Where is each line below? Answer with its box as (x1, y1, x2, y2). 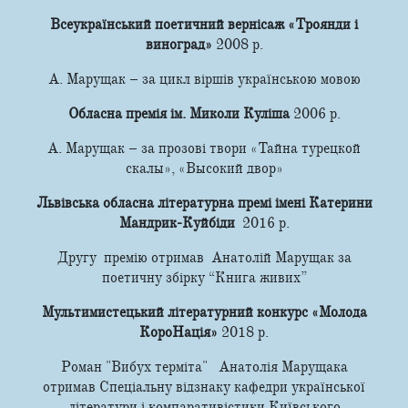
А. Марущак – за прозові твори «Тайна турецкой (47, 138, 361, 158)
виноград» (145, 35, 216, 54)
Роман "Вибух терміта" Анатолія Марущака (60, 357, 348, 376)
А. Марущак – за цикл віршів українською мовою (47, 69, 361, 88)
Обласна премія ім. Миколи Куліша (67, 104, 293, 123)
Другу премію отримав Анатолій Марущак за (56, 248, 352, 267)
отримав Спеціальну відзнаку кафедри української (43, 377, 365, 396)
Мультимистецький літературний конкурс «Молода (41, 302, 367, 321)
